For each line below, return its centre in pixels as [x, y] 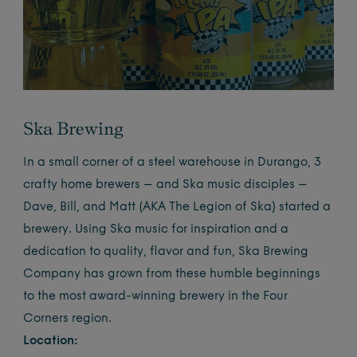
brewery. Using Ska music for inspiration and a [156, 230]
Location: [51, 341]
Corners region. [68, 319]
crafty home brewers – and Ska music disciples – [166, 185]
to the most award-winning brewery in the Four [156, 297]
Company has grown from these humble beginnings [172, 275]
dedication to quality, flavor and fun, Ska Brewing [166, 252]
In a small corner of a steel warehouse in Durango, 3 [173, 163]
